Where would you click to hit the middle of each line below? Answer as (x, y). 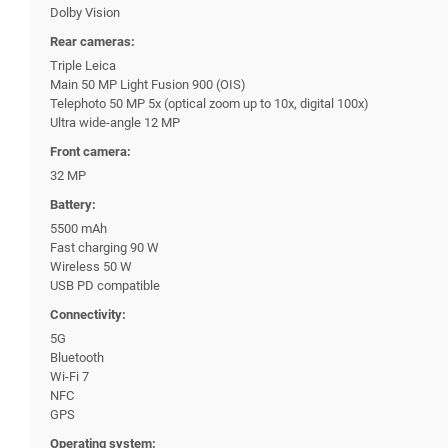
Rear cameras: (92, 41)
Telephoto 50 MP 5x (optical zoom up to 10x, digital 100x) (209, 103)
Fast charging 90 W (104, 247)
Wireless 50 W (91, 266)
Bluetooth (77, 357)
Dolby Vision (85, 12)
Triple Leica (83, 65)
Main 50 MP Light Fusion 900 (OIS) (148, 84)
